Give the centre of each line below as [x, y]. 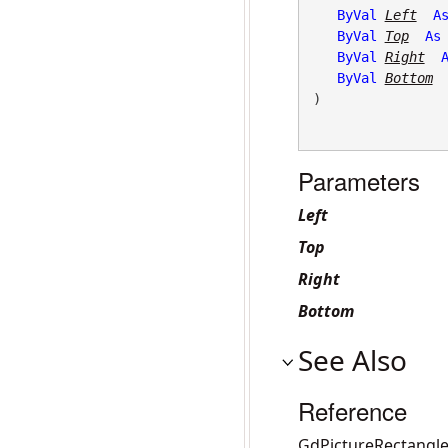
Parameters [359, 180]
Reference [352, 410]
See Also [352, 360]
